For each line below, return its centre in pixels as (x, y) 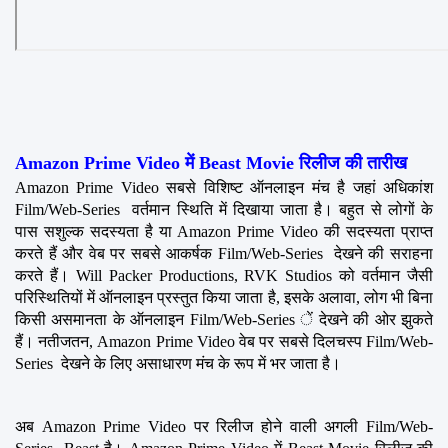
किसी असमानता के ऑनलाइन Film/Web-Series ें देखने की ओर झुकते (224, 319)
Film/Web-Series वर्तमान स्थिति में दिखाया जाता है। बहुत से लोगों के (224, 209)
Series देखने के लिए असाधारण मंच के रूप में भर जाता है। (178, 363)
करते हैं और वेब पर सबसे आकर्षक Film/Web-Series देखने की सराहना (224, 253)
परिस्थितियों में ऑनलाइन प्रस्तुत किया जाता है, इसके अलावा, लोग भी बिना (224, 297)
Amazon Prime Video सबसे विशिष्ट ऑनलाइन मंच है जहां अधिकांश (224, 187)
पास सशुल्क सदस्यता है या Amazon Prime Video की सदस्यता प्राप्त (224, 231)
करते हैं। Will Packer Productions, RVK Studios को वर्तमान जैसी (224, 275)
